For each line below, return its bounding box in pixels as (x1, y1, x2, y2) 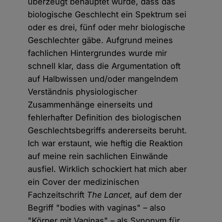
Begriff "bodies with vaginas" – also (28, 203, 166, 213)
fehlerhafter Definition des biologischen (28, 112, 182, 123)
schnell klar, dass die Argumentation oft (28, 61, 181, 71)
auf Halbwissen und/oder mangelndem (28, 74, 178, 84)
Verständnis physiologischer (28, 87, 138, 97)
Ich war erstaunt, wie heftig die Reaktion (28, 138, 183, 149)
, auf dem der (130, 190, 182, 200)
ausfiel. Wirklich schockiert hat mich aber (28, 164, 187, 174)
